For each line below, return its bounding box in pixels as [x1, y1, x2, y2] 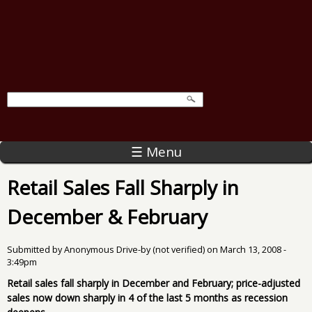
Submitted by [7, 243, 64, 256]
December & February [7, 203, 208, 230]
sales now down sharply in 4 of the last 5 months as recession [7, 290, 288, 304]
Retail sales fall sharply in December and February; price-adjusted [7, 276, 300, 290]
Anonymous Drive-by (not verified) [64, 243, 205, 256]
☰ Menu [130, 142, 182, 161]
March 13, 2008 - [220, 243, 286, 256]
